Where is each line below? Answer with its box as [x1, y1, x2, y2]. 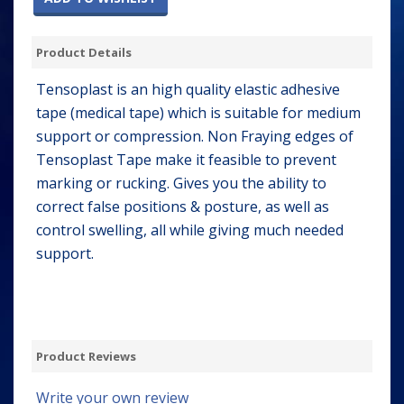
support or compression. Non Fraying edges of [36, 126, 353, 146]
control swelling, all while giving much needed [36, 220, 344, 240]
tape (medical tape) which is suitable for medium [36, 103, 361, 123]
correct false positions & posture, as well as [36, 197, 329, 216]
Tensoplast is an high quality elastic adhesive [36, 79, 340, 99]
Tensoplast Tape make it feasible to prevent [36, 150, 336, 170]
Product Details [36, 44, 132, 60]
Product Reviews [36, 348, 136, 364]
